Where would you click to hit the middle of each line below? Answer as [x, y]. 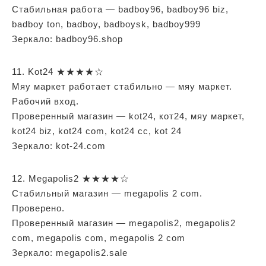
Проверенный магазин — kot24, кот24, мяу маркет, [128, 116]
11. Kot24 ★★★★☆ [58, 71]
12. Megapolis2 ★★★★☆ [71, 178]
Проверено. [38, 208]
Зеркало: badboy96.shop [67, 39]
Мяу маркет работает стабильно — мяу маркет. [122, 86]
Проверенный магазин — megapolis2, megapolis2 [124, 223]
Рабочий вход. [45, 101]
